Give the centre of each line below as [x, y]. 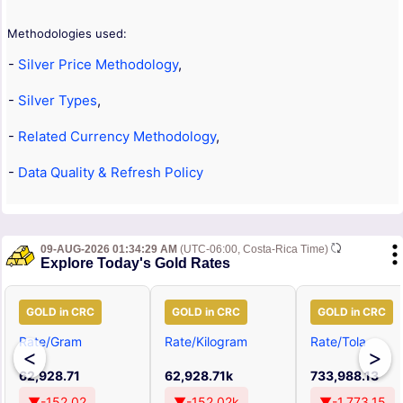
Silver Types [58, 101]
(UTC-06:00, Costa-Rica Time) [254, 250]
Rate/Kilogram [206, 342]
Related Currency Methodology [117, 137]
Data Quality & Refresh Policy [111, 173]
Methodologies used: [67, 34]
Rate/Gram [50, 342]
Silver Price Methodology [98, 65]
